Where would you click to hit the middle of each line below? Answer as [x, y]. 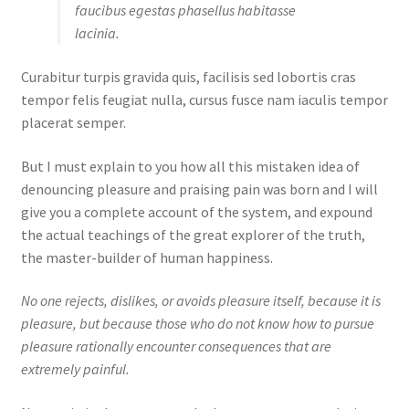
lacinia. [97, 33]
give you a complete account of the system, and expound [196, 211]
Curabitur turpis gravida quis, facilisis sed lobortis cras [188, 77]
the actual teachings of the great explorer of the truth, [193, 234]
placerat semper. [73, 123]
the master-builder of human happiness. [147, 257]
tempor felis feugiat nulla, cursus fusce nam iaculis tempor [204, 100]
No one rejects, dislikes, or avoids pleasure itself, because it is [200, 301]
